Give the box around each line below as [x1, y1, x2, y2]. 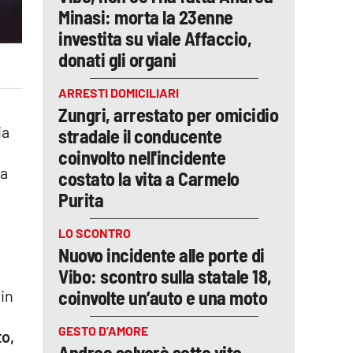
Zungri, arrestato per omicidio [58, 103, 278, 126]
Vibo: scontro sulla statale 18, [58, 265, 272, 288]
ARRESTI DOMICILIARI [58, 85, 179, 100]
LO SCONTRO [58, 225, 131, 240]
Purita [58, 188, 103, 211]
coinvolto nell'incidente [58, 146, 225, 169]
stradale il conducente [58, 124, 221, 147]
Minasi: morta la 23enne [58, 6, 233, 28]
